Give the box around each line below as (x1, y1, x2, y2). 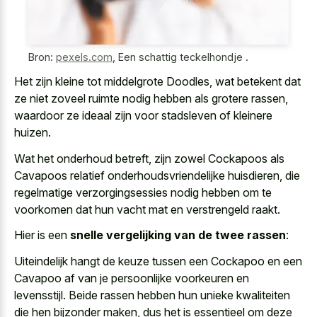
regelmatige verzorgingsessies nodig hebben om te (14, 185, 272, 200)
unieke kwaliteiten (200, 287, 290, 302)
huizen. (14, 125, 51, 140)
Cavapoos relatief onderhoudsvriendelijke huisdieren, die (14, 168, 300, 183)
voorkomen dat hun (14, 202, 117, 217)
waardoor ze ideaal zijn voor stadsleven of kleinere (14, 108, 272, 123)
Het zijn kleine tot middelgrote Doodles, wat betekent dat (14, 74, 301, 89)
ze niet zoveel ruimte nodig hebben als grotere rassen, (14, 91, 288, 106)
